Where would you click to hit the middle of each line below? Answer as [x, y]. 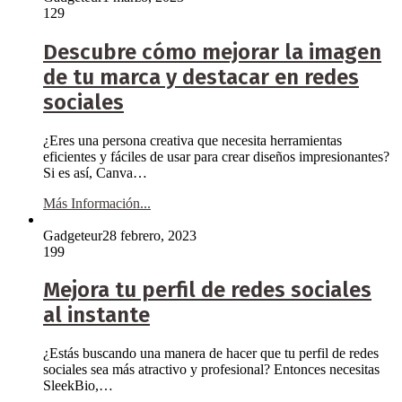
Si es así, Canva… [95, 172]
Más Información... [97, 203]
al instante [96, 315]
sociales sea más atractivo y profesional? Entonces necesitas [211, 370]
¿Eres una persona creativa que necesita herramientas [192, 140]
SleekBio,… [78, 386]
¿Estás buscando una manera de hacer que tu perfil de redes [211, 354]
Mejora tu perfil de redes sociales [207, 290]
